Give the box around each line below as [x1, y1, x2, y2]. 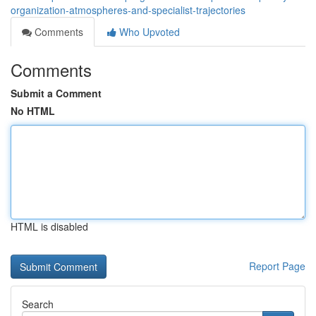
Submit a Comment [11, 86, 102, 100]
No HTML [11, 104, 55, 118]
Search [22, 297, 54, 311]
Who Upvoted [116, 25, 180, 39]
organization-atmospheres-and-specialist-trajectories [11, 3, 245, 17]
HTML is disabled [11, 219, 88, 233]
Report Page [249, 259, 305, 273]
